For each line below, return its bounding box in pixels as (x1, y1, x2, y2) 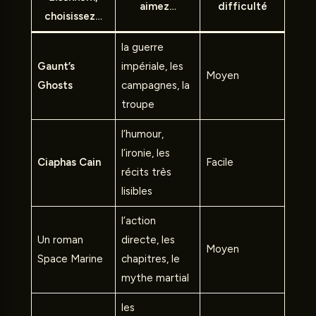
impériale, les (121, 60, 183, 73)
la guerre (121, 41, 164, 54)
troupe (121, 98, 154, 111)
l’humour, (121, 128, 164, 141)
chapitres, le (121, 253, 180, 266)
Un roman (37, 233, 83, 247)
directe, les (121, 233, 175, 247)
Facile (205, 156, 233, 169)
